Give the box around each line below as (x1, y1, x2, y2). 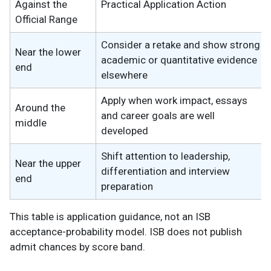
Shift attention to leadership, (101, 149, 230, 162)
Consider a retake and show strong (101, 38, 260, 51)
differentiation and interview (101, 165, 230, 177)
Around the (15, 101, 65, 114)
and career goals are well (101, 109, 215, 122)
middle (15, 116, 47, 129)
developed (101, 124, 148, 137)
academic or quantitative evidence (101, 53, 257, 66)
